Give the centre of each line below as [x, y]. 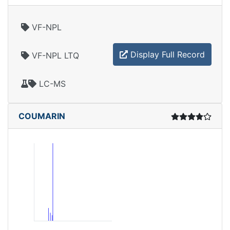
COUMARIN [42, 116]
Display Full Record [166, 54]
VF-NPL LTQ [54, 55]
